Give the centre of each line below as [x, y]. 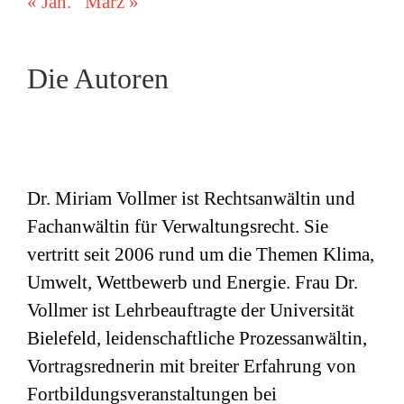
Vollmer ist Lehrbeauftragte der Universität [191, 311]
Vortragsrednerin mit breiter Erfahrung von [192, 367]
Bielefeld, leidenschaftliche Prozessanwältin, [197, 339]
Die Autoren [98, 78]
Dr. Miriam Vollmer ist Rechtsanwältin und [191, 199]
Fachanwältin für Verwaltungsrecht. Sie [178, 227]
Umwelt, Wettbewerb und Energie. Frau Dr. [193, 283]
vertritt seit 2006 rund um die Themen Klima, [201, 255]
